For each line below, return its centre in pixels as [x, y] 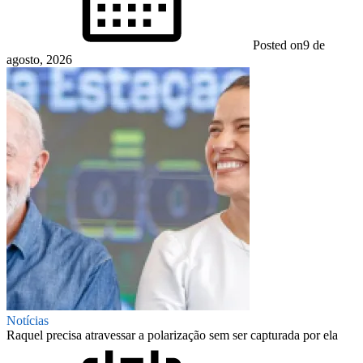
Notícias [28, 320]
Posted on [278, 45]
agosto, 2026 [39, 59]
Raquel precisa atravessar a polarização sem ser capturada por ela [172, 335]
